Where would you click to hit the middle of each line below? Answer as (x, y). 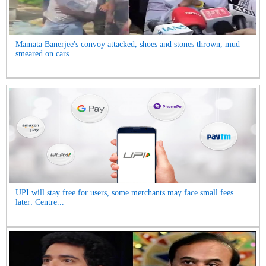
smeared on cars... (46, 54)
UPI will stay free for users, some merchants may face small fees (124, 193)
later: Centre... (40, 202)
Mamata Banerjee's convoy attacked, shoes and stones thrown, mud (128, 44)
